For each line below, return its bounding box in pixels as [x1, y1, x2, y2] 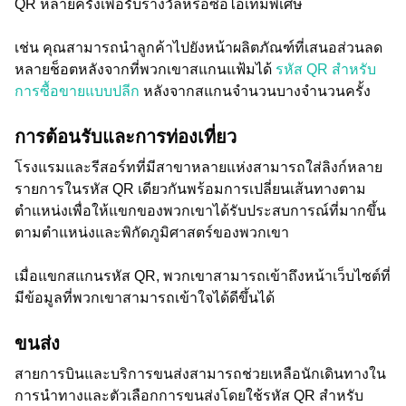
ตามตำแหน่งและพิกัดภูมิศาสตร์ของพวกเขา [14, 225, 289, 240]
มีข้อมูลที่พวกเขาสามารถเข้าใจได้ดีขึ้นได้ [14, 290, 275, 305]
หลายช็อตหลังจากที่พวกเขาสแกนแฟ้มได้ [14, 62, 275, 77]
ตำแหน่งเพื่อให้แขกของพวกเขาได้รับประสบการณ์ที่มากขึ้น [14, 203, 386, 218]
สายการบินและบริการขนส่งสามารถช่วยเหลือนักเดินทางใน [14, 366, 386, 382]
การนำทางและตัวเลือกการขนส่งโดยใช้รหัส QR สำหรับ [14, 388, 363, 403]
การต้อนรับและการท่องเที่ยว [14, 127, 237, 147]
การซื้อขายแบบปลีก [14, 83, 143, 99]
